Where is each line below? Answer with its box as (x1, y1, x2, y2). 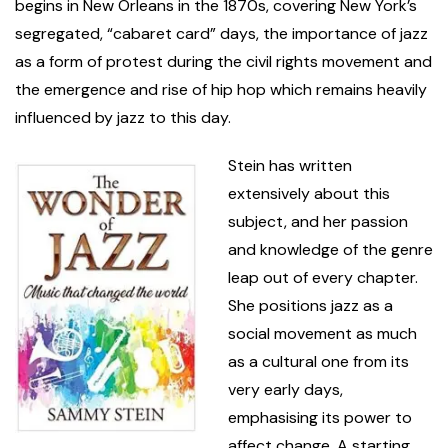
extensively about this (228, 183, 390, 205)
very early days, (228, 379, 343, 401)
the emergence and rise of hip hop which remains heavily (15, 79, 427, 101)
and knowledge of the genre (228, 239, 433, 261)
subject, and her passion (228, 211, 408, 233)
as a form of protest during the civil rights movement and (15, 51, 432, 73)
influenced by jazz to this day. (15, 107, 239, 129)
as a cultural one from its (228, 351, 409, 373)
